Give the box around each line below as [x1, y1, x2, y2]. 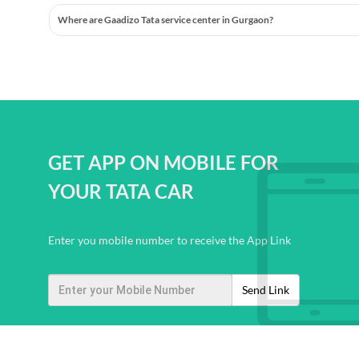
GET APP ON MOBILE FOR [48, 151, 279, 174]
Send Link [241, 283, 289, 296]
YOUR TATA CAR [48, 179, 194, 203]
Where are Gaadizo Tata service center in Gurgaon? [58, 14, 274, 26]
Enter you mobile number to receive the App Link [48, 233, 291, 247]
